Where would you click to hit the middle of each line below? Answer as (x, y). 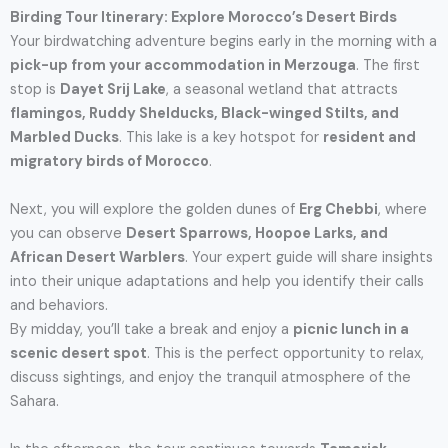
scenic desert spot (78, 353)
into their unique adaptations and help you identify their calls (217, 281)
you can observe (68, 233)
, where (402, 209)
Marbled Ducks (64, 137)
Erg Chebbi (338, 209)
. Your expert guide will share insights (309, 257)
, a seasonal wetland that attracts (282, 89)
